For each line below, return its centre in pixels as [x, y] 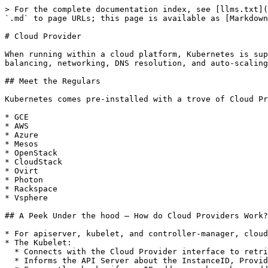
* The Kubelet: [38, 243]
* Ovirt [22, 171]
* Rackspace [31, 189]
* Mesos [22, 144]
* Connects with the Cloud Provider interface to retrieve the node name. [10, 252]
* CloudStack [33, 162]
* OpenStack [31, 153]
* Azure [22, 135]
